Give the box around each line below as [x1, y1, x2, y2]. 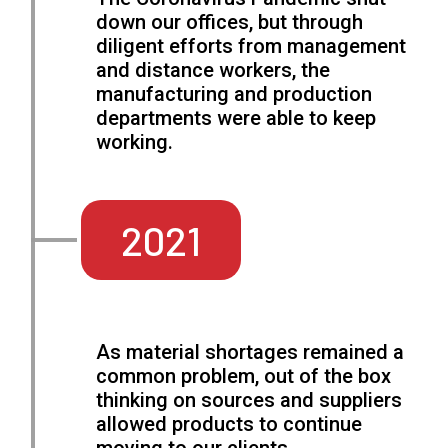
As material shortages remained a [96, 340, 405, 365]
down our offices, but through [96, 10, 364, 35]
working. [96, 130, 174, 155]
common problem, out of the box [96, 364, 392, 389]
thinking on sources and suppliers [96, 388, 403, 413]
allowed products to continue [96, 412, 363, 437]
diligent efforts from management [96, 34, 407, 59]
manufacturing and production [96, 82, 373, 107]
